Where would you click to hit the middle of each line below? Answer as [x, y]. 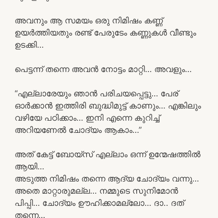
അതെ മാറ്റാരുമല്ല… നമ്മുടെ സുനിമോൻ [96, 191]
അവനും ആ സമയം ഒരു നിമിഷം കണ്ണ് [89, 20]
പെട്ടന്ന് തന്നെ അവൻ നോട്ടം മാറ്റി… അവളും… [103, 69]
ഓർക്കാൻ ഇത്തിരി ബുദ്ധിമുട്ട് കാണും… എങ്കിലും [108, 105]
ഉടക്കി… [29, 45]
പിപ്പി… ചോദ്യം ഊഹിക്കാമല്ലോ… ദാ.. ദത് [99, 203]
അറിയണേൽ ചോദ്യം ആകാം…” [78, 130]
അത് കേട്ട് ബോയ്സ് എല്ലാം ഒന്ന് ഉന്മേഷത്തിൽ [108, 154]
